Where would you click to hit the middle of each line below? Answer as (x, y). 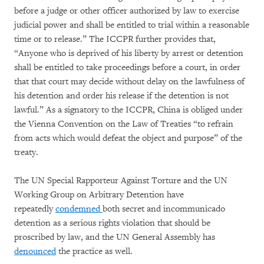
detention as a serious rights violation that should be (112, 223)
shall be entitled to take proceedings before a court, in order (127, 67)
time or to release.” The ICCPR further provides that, (115, 39)
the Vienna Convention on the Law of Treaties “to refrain (124, 124)
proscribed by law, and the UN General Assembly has (115, 237)
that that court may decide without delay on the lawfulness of (129, 82)
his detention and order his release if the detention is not (121, 96)
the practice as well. (94, 251)
